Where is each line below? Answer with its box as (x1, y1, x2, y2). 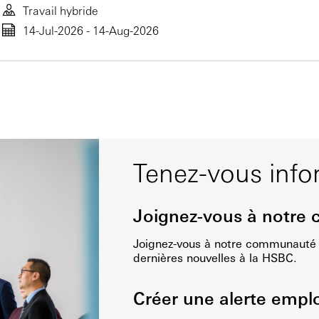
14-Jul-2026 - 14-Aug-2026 (23, 23, 159, 38)
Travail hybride (23, 3, 98, 18)
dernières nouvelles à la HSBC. (133, 249, 297, 265)
